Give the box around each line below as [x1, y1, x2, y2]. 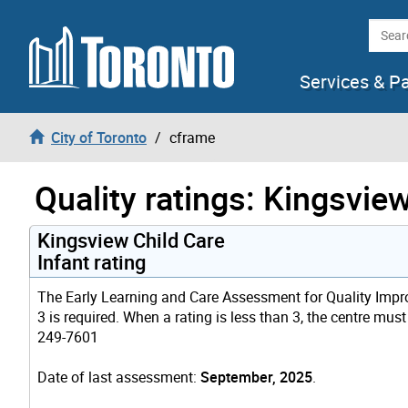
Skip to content [14, 14, 111, 34]
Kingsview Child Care [37, 226, 225, 253]
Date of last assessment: [37, 366, 200, 387]
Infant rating [37, 248, 146, 275]
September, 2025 [200, 366, 312, 387]
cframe [169, 127, 215, 148]
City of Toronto [51, 127, 147, 148]
